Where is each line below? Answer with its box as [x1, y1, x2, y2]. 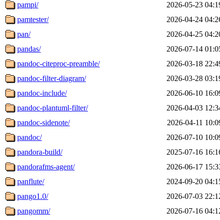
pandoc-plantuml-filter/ [17, 103, 88, 112]
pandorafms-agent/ [17, 162, 75, 171]
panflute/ [17, 177, 44, 186]
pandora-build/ [17, 147, 62, 156]
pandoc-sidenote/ [17, 118, 70, 127]
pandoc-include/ [17, 88, 67, 97]
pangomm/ [17, 206, 50, 215]
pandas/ [17, 44, 41, 53]
